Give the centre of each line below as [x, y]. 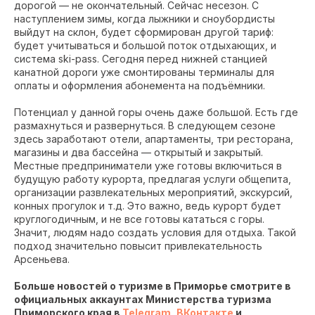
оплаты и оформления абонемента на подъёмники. [140, 86]
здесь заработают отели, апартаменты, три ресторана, [154, 139]
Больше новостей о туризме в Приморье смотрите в [153, 286]
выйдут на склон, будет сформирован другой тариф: [144, 32]
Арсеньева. [42, 259]
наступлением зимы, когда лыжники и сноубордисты [144, 19]
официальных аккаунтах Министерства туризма [143, 300]
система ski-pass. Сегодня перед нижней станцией [141, 59]
